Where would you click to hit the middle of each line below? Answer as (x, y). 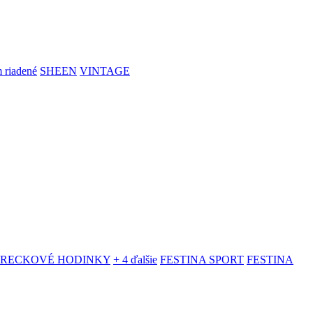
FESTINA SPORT (202, 260)
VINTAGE (105, 71)
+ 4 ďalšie (135, 260)
